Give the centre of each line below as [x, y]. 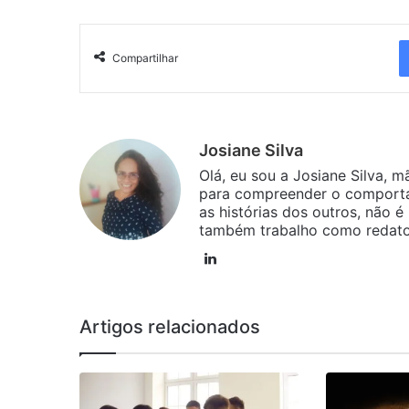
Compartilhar [145, 58]
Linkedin [247, 258]
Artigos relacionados [170, 327]
